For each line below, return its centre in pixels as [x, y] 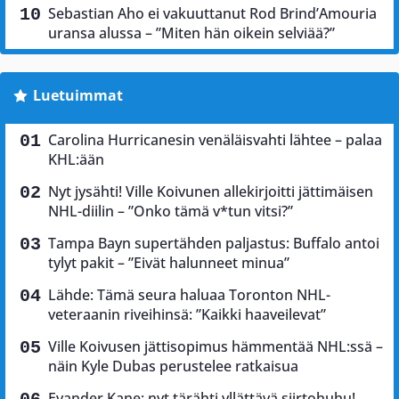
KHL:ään [76, 159]
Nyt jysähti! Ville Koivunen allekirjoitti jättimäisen [211, 191]
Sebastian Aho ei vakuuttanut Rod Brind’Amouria [212, 13]
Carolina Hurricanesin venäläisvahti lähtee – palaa [215, 139]
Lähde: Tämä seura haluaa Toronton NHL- [189, 294]
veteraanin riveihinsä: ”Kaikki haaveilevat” [187, 314]
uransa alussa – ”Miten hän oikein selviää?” [191, 33]
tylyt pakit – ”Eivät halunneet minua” [169, 262]
